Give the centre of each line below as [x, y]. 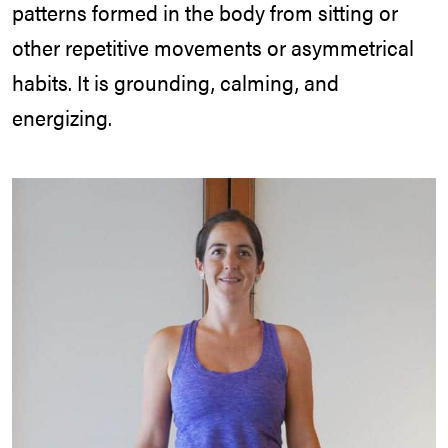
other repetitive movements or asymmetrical [213, 46]
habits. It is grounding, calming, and [175, 81]
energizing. [62, 116]
